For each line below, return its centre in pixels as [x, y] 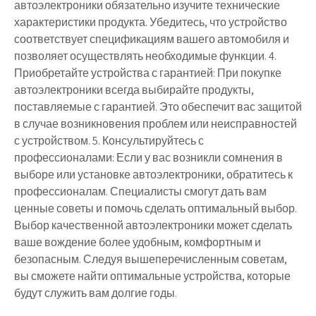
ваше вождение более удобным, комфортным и [138, 242]
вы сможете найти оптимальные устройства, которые [152, 276]
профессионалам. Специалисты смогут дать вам [140, 191]
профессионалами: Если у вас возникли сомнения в [148, 157]
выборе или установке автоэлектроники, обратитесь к [153, 174]
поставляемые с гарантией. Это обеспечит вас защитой [158, 107]
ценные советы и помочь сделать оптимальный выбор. [156, 208]
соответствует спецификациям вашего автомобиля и [152, 39]
